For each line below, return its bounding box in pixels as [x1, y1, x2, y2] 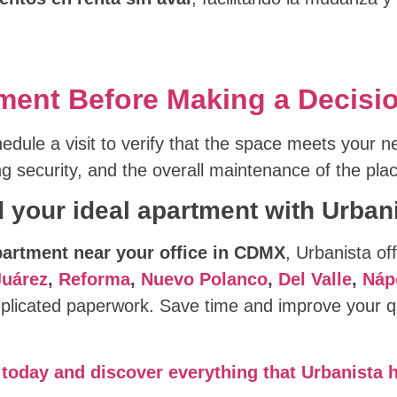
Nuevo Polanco [140, 269, 268, 290]
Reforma [58, 269, 130, 290]
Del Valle [277, 269, 352, 290]
